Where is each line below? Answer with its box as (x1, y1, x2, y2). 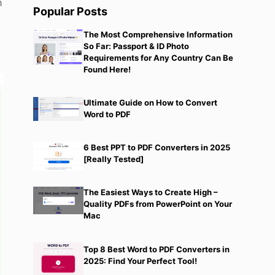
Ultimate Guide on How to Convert (83, 98, 217, 108)
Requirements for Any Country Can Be (83, 53, 233, 63)
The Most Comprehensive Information (83, 29, 233, 40)
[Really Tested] (83, 153, 144, 164)
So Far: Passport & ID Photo (83, 41, 189, 52)
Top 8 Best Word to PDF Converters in (83, 244, 230, 255)
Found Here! (83, 64, 131, 75)
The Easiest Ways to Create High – (83, 187, 218, 197)
